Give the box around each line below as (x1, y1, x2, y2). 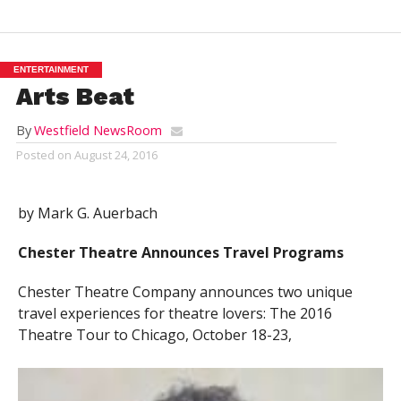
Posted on (15, 147, 72, 164)
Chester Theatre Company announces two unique (17, 282, 353, 303)
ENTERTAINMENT (13, 64, 89, 75)
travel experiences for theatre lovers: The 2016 (17, 303, 332, 324)
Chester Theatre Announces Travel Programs (17, 243, 344, 263)
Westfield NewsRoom (33, 122, 162, 140)
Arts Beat (15, 82, 134, 112)
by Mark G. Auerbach (17, 203, 158, 224)
